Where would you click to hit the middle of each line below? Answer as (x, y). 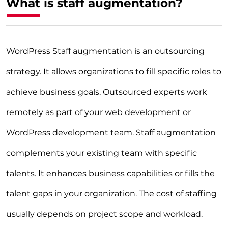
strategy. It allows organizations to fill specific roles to (114, 72)
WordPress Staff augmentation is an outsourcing (105, 51)
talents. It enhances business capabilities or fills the (110, 174)
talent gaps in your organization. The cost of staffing (111, 194)
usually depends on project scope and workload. (104, 214)
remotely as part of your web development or (98, 112)
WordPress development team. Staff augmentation (111, 133)
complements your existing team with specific (102, 153)
